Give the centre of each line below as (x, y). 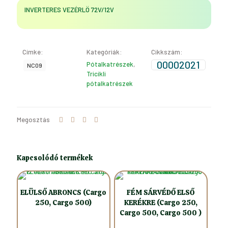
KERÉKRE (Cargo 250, (161, 202)
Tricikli (96, 74)
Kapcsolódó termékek (55, 158)
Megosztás (33, 120)
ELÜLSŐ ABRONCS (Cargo (64, 192)
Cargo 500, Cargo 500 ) (161, 212)
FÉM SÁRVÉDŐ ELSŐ (161, 192)
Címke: (33, 52)
